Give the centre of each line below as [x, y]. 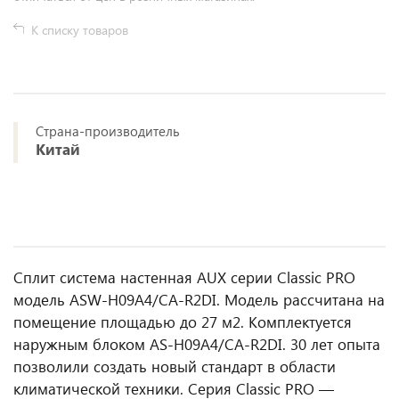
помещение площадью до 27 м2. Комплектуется [183, 322]
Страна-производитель [108, 131]
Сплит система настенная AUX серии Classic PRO [184, 277]
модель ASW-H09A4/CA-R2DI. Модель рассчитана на [199, 300]
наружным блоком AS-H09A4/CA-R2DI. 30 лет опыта [197, 344]
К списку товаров [80, 30]
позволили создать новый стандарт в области [175, 366]
